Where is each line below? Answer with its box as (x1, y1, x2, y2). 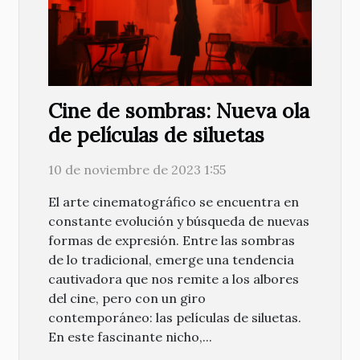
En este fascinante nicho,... (48, 329, 212, 346)
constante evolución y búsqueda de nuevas (48, 213, 309, 230)
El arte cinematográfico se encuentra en (48, 194, 299, 211)
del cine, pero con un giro (48, 290, 206, 307)
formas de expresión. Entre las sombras (48, 232, 295, 249)
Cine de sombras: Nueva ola (48, 98, 309, 125)
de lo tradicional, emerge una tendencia (48, 252, 294, 268)
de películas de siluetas (48, 122, 264, 149)
